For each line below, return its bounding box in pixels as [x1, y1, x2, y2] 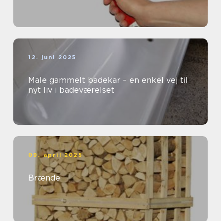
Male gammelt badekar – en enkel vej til [28, 75, 188, 85]
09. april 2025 [28, 151, 83, 159]
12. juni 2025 [28, 54, 77, 61]
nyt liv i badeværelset [28, 85, 114, 95]
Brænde [28, 173, 60, 183]
